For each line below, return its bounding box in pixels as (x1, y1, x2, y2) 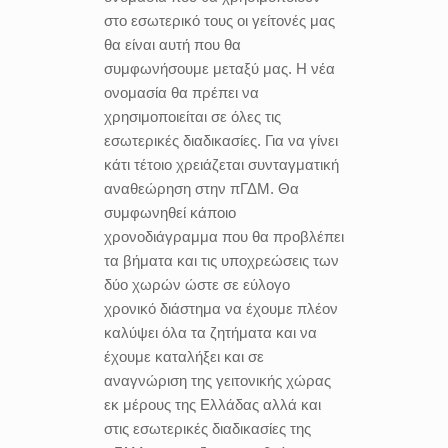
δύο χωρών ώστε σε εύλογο (104, 276, 290, 293)
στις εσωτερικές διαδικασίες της (104, 420, 311, 437)
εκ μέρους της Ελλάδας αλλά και (104, 396, 321, 413)
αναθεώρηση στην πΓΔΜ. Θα (104, 180, 299, 197)
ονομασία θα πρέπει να (104, 84, 259, 101)
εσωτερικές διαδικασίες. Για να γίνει (104, 132, 338, 149)
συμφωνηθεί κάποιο (104, 204, 236, 221)
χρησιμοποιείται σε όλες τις (104, 108, 281, 125)
